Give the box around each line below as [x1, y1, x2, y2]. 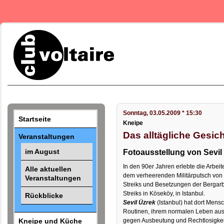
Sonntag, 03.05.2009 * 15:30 [123, 109, 202, 117]
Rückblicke [24, 191, 63, 199]
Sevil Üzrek [123, 199, 156, 206]
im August [24, 147, 59, 155]
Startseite [18, 115, 51, 123]
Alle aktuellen [24, 164, 71, 173]
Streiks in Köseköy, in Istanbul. [123, 190, 205, 197]
